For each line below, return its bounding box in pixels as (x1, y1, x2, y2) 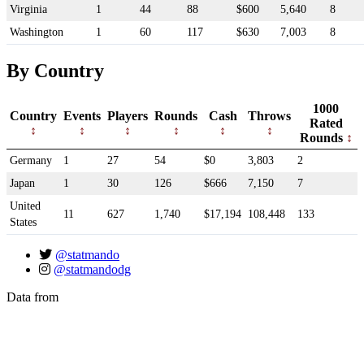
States (10, 216, 37, 229)
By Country (6, 60, 104, 82)
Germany (10, 154, 52, 167)
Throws (248, 109, 291, 123)
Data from (6, 290, 58, 305)
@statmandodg (54, 262, 131, 277)
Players (107, 109, 148, 123)
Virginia (10, 2, 47, 15)
